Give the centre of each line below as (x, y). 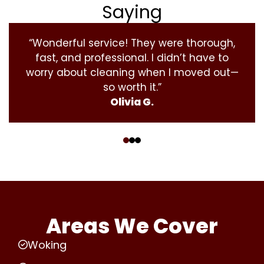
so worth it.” (132, 87)
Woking (47, 245)
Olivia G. (132, 102)
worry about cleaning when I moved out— (132, 72)
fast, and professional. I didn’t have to (132, 57)
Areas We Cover (132, 226)
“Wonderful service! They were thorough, (132, 43)
